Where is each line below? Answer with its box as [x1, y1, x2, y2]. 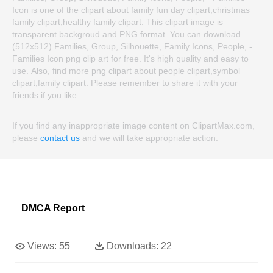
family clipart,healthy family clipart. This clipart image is [12, 16, 223, 27]
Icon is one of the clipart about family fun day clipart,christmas [12, 4, 250, 15]
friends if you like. [12, 90, 79, 100]
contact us [40, 132, 80, 143]
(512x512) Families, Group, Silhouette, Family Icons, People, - [12, 41, 252, 51]
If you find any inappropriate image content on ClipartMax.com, [12, 120, 255, 130]
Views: [27, 240, 57, 251]
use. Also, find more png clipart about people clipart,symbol [12, 65, 240, 76]
